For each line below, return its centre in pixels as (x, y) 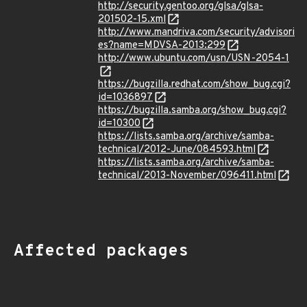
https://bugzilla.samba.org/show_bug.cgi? (192, 111)
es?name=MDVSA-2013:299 (162, 46)
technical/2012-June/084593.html (177, 150)
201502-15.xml (132, 20)
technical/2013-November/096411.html (187, 176)
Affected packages (101, 251)
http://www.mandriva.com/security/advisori (196, 33)
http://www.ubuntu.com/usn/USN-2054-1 (194, 59)
